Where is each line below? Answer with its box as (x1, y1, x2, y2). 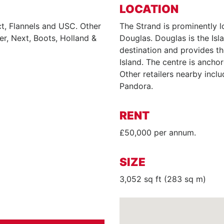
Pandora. (119, 81, 153, 91)
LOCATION (119, 2, 178, 15)
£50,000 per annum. (119, 127, 196, 137)
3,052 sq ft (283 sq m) (119, 174, 206, 184)
